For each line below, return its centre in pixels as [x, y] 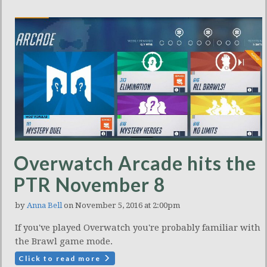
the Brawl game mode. [64, 241]
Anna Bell [44, 205]
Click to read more [61, 258]
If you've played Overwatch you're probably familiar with [138, 227]
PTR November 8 [90, 184]
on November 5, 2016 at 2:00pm [121, 205]
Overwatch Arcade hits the [135, 163]
